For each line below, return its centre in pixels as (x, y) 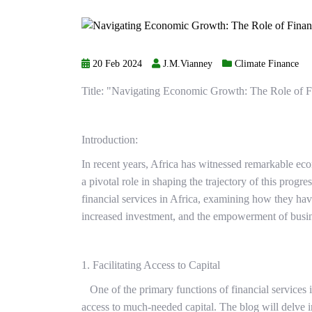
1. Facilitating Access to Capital (151, 265)
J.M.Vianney (186, 64)
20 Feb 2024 (116, 64)
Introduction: (110, 140)
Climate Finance (267, 64)
